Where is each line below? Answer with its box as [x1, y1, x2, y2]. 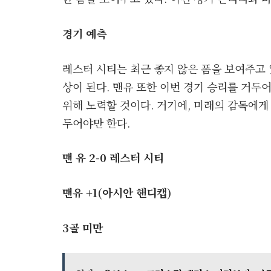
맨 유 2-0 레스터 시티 [62, 149, 164, 166]
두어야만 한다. [62, 114, 130, 131]
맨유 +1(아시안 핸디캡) [62, 184, 171, 201]
